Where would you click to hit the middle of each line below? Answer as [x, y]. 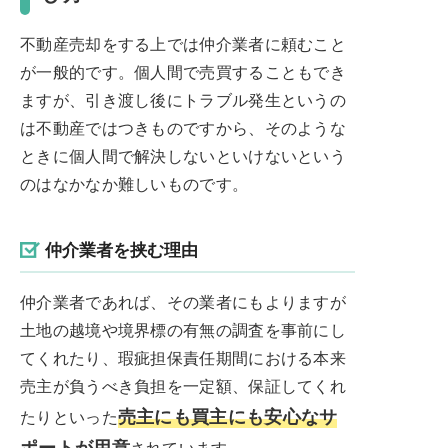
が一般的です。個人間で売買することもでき [183, 71]
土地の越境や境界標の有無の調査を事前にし [183, 329]
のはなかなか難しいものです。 [134, 183]
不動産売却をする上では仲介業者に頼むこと [183, 43]
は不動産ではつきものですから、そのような [183, 127]
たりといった [69, 416]
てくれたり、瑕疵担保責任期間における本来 [183, 357]
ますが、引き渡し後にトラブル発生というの [183, 99]
